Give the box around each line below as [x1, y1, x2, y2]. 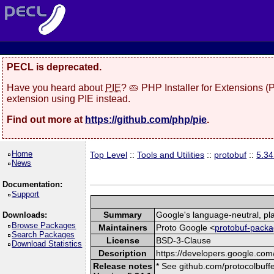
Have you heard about [7, 82, 105, 93]
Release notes [93, 261, 153, 271]
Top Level [90, 150, 128, 160]
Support [12, 190, 40, 199]
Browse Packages [12, 220, 76, 230]
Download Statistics [12, 239, 83, 248]
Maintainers [98, 222, 147, 232]
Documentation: [2, 179, 62, 189]
